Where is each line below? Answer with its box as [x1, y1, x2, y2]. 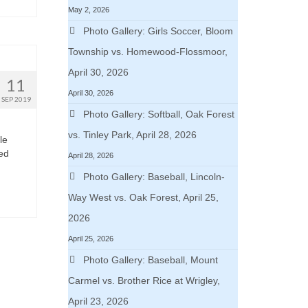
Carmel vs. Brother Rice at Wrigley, [67, 275, 220, 286]
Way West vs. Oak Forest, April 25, [67, 192, 219, 203]
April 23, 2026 [67, 296, 129, 307]
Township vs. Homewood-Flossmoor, [67, 46, 228, 57]
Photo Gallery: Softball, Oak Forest [82, 109, 234, 120]
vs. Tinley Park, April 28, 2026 [67, 129, 197, 140]
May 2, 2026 [67, 5, 109, 14]
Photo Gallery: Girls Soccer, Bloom [82, 25, 233, 36]
